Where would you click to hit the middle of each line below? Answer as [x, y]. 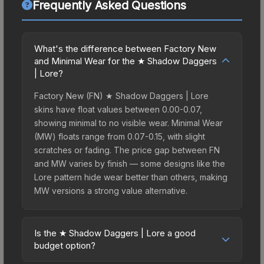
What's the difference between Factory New [125, 48]
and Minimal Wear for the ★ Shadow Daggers [126, 61]
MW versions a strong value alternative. [111, 190]
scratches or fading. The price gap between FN [127, 150]
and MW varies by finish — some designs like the [130, 163]
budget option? [65, 245]
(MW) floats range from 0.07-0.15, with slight [120, 136]
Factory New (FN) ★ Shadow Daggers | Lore [121, 95]
